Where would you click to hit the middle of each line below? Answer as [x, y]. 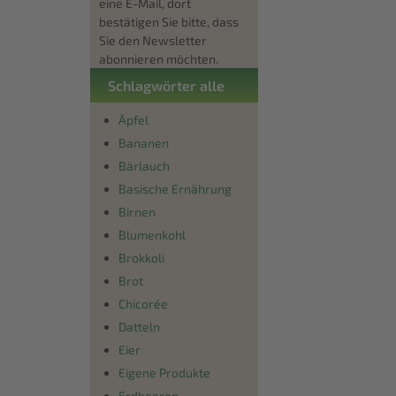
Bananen [144, 142]
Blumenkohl [152, 234]
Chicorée [143, 303]
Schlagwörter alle [166, 85]
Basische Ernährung [175, 188]
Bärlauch [144, 165]
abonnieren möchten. [159, 58]
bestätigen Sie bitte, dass [169, 21]
